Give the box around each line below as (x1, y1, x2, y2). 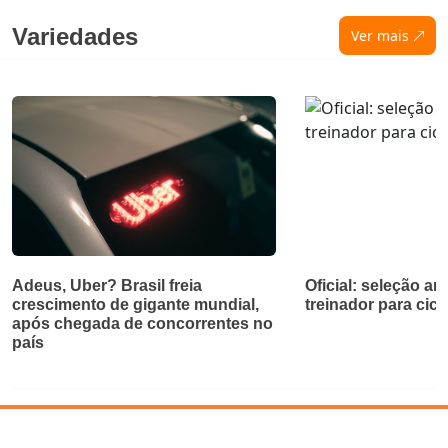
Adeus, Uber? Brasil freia (12, 277, 202, 295)
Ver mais (350, 26, 409, 46)
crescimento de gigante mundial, (12, 296, 259, 314)
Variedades (12, 23, 138, 51)
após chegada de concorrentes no (12, 315, 273, 333)
